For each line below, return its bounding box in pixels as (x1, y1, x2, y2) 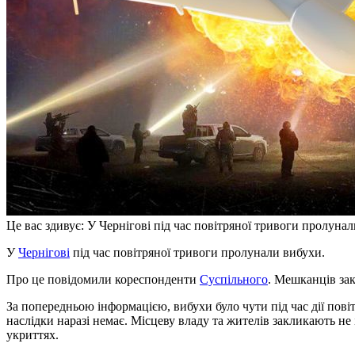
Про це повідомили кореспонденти (6, 273, 200, 287)
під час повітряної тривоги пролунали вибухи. (70, 246, 325, 260)
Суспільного (200, 273, 268, 287)
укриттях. (6, 328, 59, 342)
